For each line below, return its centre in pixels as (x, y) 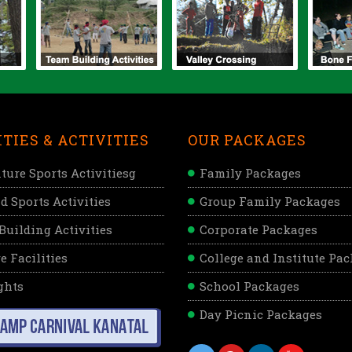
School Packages (249, 286)
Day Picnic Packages (261, 314)
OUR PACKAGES (247, 139)
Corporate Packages (258, 229)
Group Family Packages (270, 201)
